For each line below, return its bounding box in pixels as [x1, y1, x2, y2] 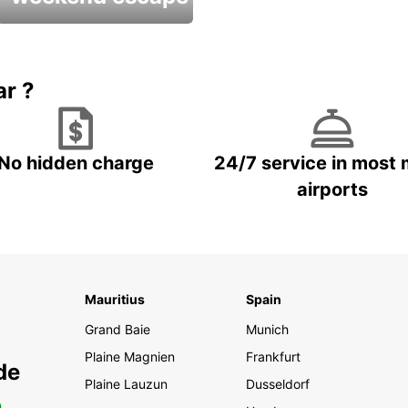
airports [297, 178, 368, 201]
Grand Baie [84, 321, 150, 338]
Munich [246, 321, 290, 338]
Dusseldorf [246, 376, 311, 393]
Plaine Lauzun [84, 376, 168, 393]
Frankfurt [246, 349, 301, 365]
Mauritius [84, 291, 145, 308]
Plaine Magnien [84, 349, 175, 365]
